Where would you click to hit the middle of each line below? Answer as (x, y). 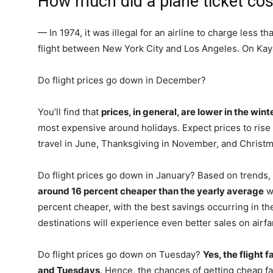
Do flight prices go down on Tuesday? (120, 254)
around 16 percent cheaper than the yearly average (151, 191)
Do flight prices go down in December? (122, 80)
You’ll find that (69, 112)
